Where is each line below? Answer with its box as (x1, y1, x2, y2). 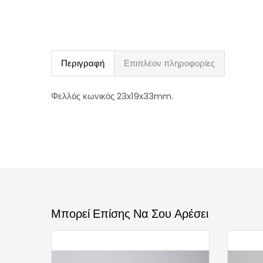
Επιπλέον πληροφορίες (124, 57, 215, 70)
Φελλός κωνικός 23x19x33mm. (51, 90, 173, 103)
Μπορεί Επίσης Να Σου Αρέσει (51, 205, 208, 222)
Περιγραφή (61, 57, 104, 70)
